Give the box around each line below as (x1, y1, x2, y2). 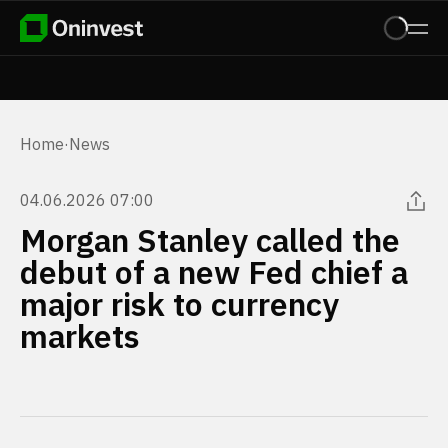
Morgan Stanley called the (20, 219, 400, 261)
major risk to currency (20, 283, 339, 325)
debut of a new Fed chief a (20, 251, 408, 293)
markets (20, 315, 140, 357)
